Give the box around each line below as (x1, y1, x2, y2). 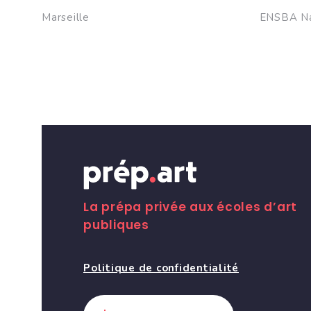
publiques (83, 217, 149, 233)
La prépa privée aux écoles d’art (83, 199, 297, 215)
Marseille (42, 10, 90, 24)
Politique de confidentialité (83, 261, 239, 275)
